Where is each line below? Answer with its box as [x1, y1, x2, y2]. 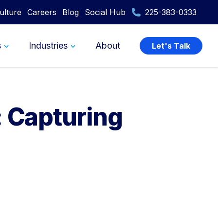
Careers [27, 7, 56, 17]
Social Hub [85, 7, 126, 17]
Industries [29, 40, 68, 51]
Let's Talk [152, 41, 190, 51]
